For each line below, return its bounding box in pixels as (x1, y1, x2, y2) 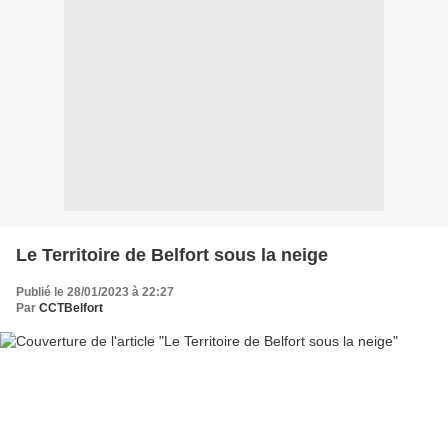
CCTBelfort (39, 300, 103, 315)
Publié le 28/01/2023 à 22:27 (16, 284, 174, 299)
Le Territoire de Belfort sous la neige (16, 244, 328, 265)
